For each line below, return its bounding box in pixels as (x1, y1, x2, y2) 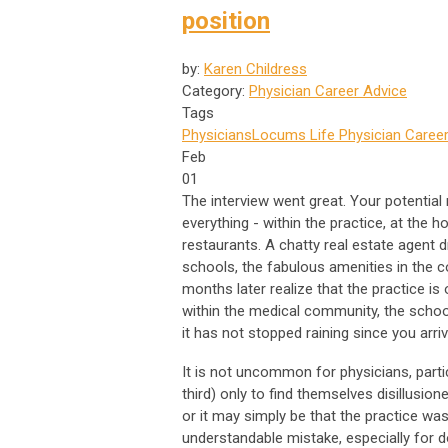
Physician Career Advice (249, 81, 407, 100)
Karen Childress (204, 59, 307, 78)
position (182, 6, 270, 35)
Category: (182, 81, 249, 100)
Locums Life (252, 125, 335, 144)
